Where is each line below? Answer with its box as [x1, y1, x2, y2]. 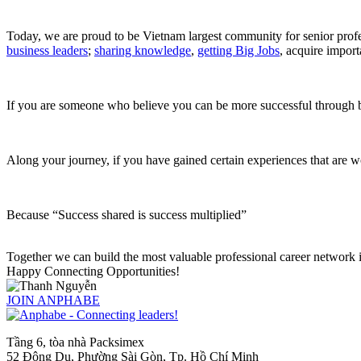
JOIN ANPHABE [6, 293, 100, 307]
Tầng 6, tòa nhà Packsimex [6, 334, 144, 349]
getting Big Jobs [197, 43, 280, 57]
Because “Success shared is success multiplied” [6, 207, 247, 222]
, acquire [280, 43, 326, 57]
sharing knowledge [94, 43, 191, 57]
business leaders [6, 43, 88, 57]
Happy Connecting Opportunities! [6, 263, 180, 278]
